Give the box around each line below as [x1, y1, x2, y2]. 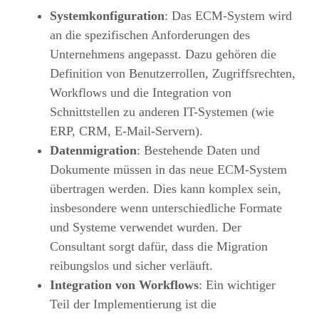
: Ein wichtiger [198, 277, 276, 292]
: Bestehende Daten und [136, 142, 260, 157]
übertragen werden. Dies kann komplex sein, [49, 181, 281, 196]
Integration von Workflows [49, 277, 199, 292]
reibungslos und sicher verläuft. [49, 258, 213, 273]
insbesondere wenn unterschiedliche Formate [49, 200, 282, 215]
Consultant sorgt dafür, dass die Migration [49, 239, 268, 253]
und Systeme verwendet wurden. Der [49, 219, 241, 234]
